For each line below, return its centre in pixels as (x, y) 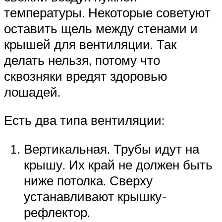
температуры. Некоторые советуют (107, 12)
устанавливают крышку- (95, 196)
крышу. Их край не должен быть (118, 165)
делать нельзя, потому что (82, 60)
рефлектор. (57, 212)
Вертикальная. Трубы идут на (111, 149)
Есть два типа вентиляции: (84, 120)
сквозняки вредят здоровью (86, 76)
